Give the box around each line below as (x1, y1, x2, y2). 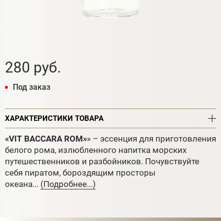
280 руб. (5, 58, 61, 76)
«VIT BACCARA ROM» (5, 133, 87, 144)
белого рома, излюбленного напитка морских (5, 145, 186, 155)
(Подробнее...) (40, 179, 96, 189)
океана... (5, 179, 40, 189)
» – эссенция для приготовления (87, 133, 216, 144)
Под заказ (13, 82, 50, 92)
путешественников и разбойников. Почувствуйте (5, 156, 199, 166)
